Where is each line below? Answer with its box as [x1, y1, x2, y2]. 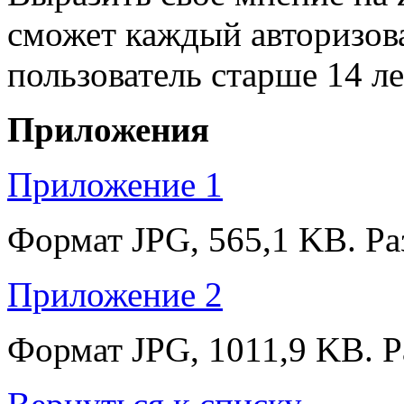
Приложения [7, 110, 209, 149]
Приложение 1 [7, 165, 223, 204]
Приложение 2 [7, 275, 223, 314]
